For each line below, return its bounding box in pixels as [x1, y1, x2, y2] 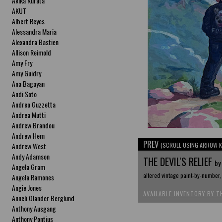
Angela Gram [12, 162, 46, 172]
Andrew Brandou [12, 120, 55, 130]
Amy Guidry [12, 68, 42, 78]
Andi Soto [12, 89, 37, 99]
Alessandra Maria [12, 26, 57, 37]
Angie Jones [12, 182, 42, 193]
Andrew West [12, 141, 47, 151]
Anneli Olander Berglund [12, 193, 75, 203]
